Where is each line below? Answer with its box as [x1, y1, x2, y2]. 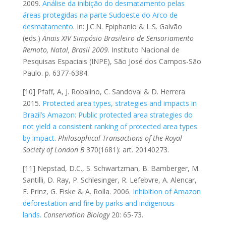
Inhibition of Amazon [132, 186, 201, 196]
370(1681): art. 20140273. [86, 144, 169, 154]
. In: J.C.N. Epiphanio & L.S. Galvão [73, 21, 182, 31]
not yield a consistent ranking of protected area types [22, 121, 197, 131]
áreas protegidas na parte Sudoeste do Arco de [22, 10, 178, 20]
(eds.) [22, 33, 42, 43]
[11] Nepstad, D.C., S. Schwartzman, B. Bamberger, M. [22, 163, 200, 173]
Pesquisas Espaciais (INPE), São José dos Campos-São [22, 56, 201, 66]
